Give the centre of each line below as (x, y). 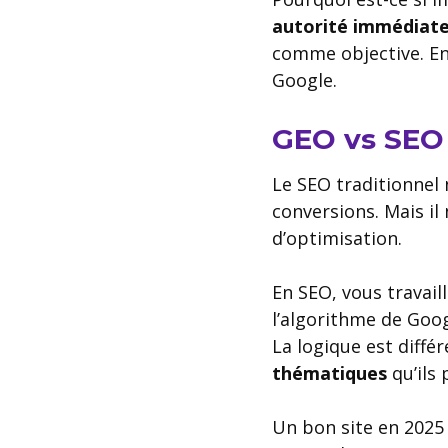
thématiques (329, 372)
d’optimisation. (337, 237)
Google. (304, 79)
